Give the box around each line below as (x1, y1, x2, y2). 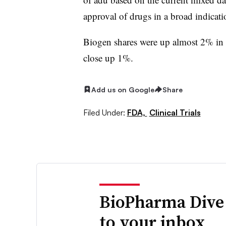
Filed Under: (83, 107, 125, 118)
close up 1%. (83, 51, 136, 64)
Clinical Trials (149, 107, 201, 118)
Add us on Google (91, 85, 154, 94)
